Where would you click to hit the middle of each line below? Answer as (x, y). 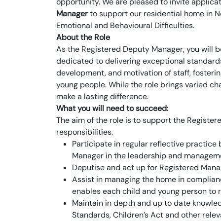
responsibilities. (85, 132)
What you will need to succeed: (112, 108)
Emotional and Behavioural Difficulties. (125, 25)
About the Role (83, 37)
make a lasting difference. (102, 96)
